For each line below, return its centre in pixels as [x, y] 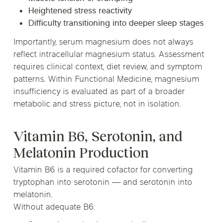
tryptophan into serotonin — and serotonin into [103, 183]
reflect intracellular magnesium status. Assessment [109, 55]
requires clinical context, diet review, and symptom [108, 67]
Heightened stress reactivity [80, 11]
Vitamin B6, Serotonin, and [98, 137]
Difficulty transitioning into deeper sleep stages [116, 24]
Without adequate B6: [54, 208]
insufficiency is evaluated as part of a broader [99, 92]
